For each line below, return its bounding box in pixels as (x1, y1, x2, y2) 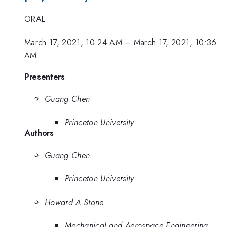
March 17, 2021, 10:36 (133, 36, 217, 49)
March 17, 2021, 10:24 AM (24, 36, 122, 49)
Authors (24, 127, 54, 139)
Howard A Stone (45, 196, 104, 208)
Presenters (24, 70, 65, 83)
